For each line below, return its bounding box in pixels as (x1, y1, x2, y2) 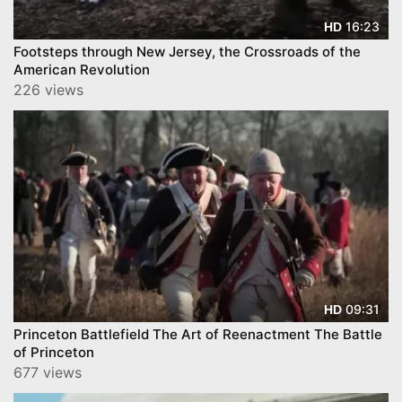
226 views (13, 81, 83, 100)
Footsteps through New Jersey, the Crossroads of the (13, 43, 361, 61)
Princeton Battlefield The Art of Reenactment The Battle (13, 325, 382, 343)
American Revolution (13, 61, 150, 79)
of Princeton (13, 343, 94, 361)
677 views (13, 363, 82, 381)
